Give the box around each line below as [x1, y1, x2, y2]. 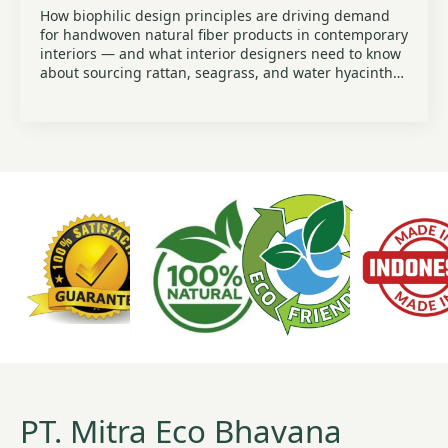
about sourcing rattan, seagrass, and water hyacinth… [40, 63, 404, 82]
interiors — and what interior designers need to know [40, 44, 401, 63]
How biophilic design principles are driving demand [40, 6, 390, 25]
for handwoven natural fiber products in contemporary [40, 25, 408, 44]
